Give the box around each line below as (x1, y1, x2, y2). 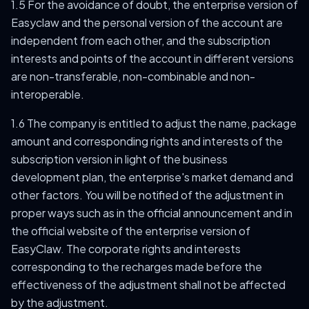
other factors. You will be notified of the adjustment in (11, 188, 283, 202)
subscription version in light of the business (11, 152, 228, 166)
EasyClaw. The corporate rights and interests (11, 241, 241, 256)
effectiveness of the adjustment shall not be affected (11, 277, 286, 292)
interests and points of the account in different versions (11, 51, 294, 66)
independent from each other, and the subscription (11, 33, 270, 48)
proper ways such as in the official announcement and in (11, 206, 292, 220)
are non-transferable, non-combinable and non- (11, 69, 255, 83)
